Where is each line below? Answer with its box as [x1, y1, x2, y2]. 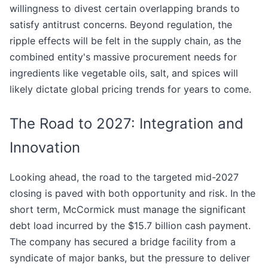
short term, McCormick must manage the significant [10, 203, 246, 216]
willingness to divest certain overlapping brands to [10, 2, 240, 15]
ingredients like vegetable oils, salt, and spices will [10, 67, 238, 80]
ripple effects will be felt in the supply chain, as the [10, 35, 241, 47]
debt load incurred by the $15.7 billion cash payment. [10, 220, 251, 232]
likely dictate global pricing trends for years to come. [10, 83, 251, 96]
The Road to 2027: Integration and [10, 115, 243, 133]
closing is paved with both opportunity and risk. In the [10, 187, 255, 200]
